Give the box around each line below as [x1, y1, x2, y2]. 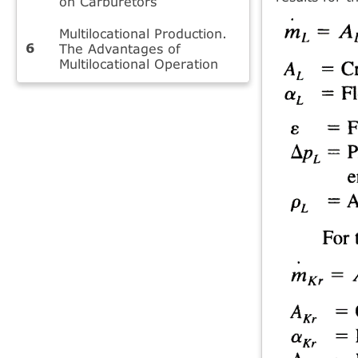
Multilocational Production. [58, 25, 227, 41]
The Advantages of [58, 40, 181, 56]
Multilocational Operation [58, 55, 218, 71]
